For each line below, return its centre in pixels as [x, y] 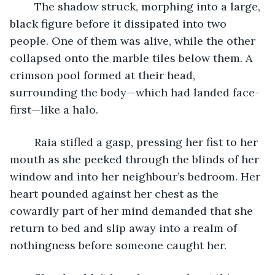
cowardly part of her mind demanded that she [133, 211]
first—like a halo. [54, 109]
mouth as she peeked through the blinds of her [136, 159]
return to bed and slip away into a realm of [125, 228]
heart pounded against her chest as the [116, 193]
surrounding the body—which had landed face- [135, 92]
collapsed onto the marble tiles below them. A [133, 58]
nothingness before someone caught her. [120, 245]
